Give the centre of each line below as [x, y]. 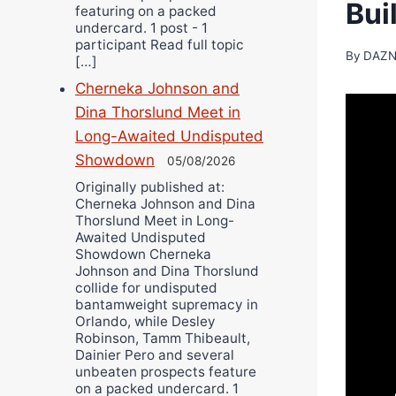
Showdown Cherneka [143, 255]
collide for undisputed [146, 288]
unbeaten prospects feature [166, 372]
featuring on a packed [146, 11]
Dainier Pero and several [155, 355]
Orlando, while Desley [145, 322]
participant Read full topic [160, 45]
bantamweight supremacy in [167, 305]
